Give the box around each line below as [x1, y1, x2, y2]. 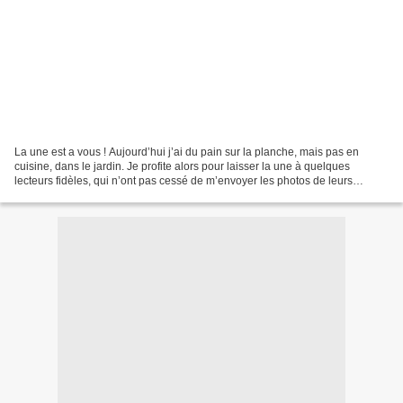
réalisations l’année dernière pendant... [14, 188, 206, 201]
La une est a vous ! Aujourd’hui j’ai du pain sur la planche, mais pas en [14, 145, 359, 158]
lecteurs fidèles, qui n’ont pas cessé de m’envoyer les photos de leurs [14, 174, 353, 187]
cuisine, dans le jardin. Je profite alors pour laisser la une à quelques [14, 159, 350, 173]
